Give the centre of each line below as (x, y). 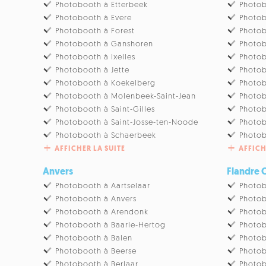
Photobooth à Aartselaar (103, 186)
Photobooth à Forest (95, 31)
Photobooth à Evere (94, 18)
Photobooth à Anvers (96, 199)
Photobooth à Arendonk (102, 212)
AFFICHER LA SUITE (90, 149)
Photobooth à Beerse (96, 251)
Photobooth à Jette (93, 70)
